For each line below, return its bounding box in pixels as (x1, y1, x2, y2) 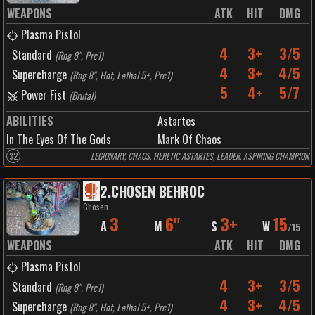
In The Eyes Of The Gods (6, 131, 111, 148)
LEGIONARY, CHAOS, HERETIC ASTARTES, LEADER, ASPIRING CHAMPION (91, 150, 309, 162)
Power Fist (21, 86, 66, 103)
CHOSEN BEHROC (110, 181, 205, 202)
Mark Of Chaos (157, 131, 221, 148)
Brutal (72, 88, 93, 103)
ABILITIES (6, 112, 53, 129)
